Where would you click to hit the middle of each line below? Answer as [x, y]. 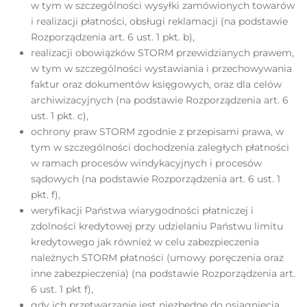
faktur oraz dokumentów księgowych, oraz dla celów [156, 84]
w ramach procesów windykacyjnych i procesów [146, 163]
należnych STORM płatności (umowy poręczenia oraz [157, 258]
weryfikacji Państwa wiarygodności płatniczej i [142, 210]
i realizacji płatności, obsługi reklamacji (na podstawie [159, 21]
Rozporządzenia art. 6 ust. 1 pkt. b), [113, 37]
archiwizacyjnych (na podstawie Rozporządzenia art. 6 [160, 100]
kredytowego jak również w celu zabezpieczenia [145, 242]
